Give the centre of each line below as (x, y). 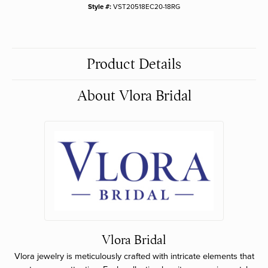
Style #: (100, 7)
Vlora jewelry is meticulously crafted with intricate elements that (134, 257)
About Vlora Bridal (134, 96)
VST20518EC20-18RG (147, 7)
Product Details (134, 64)
